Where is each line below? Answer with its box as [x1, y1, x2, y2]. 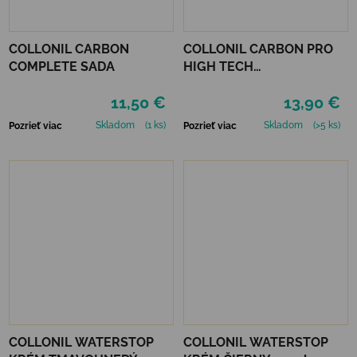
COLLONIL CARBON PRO [183, 41, 333, 57]
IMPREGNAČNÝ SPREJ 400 [183, 76, 347, 92]
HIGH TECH [183, 58, 253, 74]
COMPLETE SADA [9, 58, 115, 74]
